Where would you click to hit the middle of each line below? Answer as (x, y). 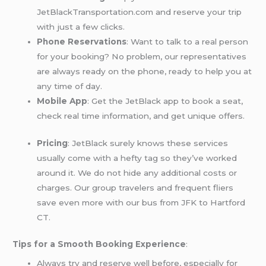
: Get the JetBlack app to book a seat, (165, 101)
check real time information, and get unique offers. (141, 116)
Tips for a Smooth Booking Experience (99, 244)
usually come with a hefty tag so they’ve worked (137, 158)
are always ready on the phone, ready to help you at (145, 72)
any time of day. (70, 86)
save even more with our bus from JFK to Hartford (141, 202)
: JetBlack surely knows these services (148, 143)
